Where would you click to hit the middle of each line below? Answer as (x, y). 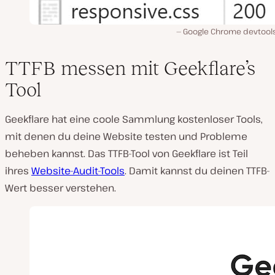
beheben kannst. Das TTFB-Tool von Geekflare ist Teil (126, 154)
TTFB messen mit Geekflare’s (130, 68)
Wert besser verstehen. (60, 188)
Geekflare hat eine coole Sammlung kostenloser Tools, (134, 119)
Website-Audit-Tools (78, 171)
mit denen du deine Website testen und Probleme (126, 137)
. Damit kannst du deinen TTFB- (197, 171)
